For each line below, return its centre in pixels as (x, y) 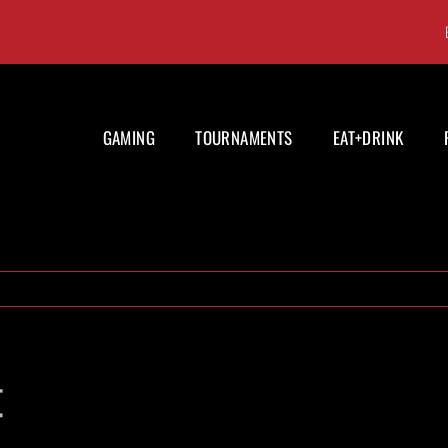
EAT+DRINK (368, 137)
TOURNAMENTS (244, 137)
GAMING (129, 137)
